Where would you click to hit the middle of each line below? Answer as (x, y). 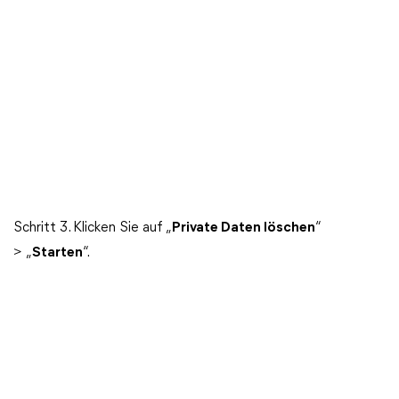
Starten (57, 253)
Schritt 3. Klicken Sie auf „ (93, 228)
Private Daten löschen (244, 228)
